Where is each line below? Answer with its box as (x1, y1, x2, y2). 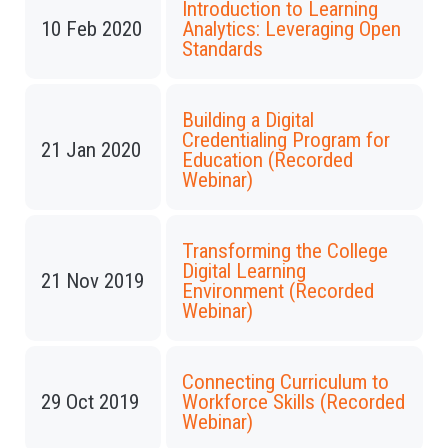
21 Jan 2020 (41, 138, 141, 162)
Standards (182, 37, 263, 61)
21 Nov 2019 (41, 269, 144, 293)
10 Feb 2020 (41, 17, 142, 41)
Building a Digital (182, 108, 314, 132)
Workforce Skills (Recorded (182, 390, 405, 414)
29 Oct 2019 (41, 390, 139, 414)
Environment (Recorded (182, 279, 374, 303)
